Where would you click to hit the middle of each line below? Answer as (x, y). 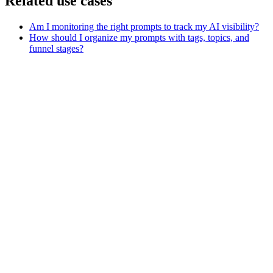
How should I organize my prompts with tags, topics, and (139, 38)
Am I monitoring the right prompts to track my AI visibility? (144, 27)
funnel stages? (56, 49)
